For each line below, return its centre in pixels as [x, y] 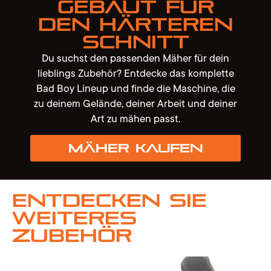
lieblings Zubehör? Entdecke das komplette [135, 73]
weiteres [74, 218]
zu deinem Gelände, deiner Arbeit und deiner [135, 103]
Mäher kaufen [135, 149]
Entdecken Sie [109, 201]
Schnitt [135, 42]
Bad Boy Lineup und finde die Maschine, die [135, 88]
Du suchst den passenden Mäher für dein [135, 58]
